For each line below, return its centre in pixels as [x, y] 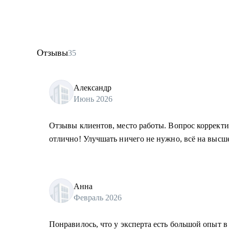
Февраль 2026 [98, 197]
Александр [93, 87]
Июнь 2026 [93, 99]
